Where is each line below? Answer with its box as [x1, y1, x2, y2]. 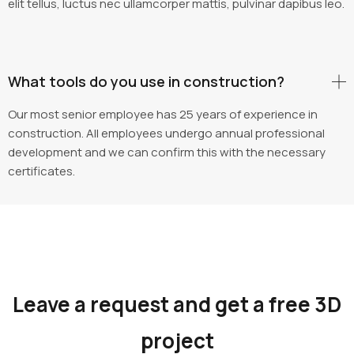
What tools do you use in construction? [8, 72, 284, 92]
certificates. [8, 163, 75, 180]
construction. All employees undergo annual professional [8, 125, 325, 142]
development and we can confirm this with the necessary [8, 144, 326, 161]
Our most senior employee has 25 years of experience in [8, 106, 318, 123]
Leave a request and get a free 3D [13, 290, 341, 319]
